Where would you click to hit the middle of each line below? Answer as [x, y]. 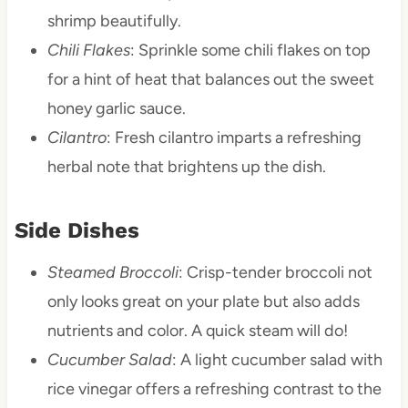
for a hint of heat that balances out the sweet [210, 80]
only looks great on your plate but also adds [203, 302]
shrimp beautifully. [114, 21]
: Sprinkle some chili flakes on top [250, 51]
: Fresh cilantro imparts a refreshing [234, 138]
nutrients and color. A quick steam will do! [197, 331]
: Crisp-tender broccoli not [275, 273]
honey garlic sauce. [116, 109]
